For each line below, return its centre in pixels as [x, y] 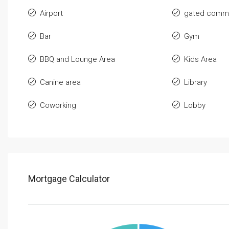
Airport [51, 14]
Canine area [60, 83]
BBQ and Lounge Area [77, 60]
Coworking [58, 106]
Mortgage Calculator [69, 179]
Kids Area [200, 60]
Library [195, 83]
